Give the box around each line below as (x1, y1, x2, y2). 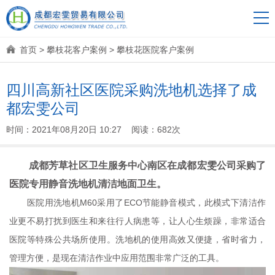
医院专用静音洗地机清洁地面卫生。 (9, 179, 166, 189)
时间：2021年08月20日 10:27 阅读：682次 (6, 125, 180, 134)
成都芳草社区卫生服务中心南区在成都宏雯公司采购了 (9, 160, 266, 171)
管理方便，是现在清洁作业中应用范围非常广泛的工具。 (9, 253, 224, 263)
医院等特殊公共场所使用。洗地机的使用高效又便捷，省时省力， (9, 234, 266, 244)
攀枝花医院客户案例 (117, 45, 194, 55)
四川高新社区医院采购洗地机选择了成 (6, 82, 257, 98)
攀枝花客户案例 (47, 45, 107, 55)
